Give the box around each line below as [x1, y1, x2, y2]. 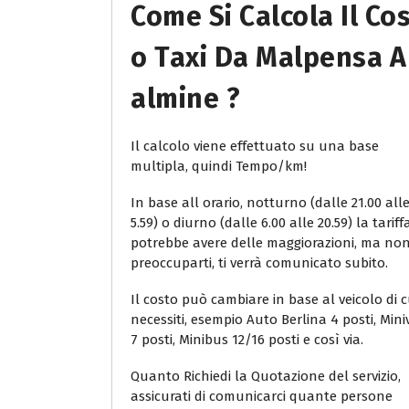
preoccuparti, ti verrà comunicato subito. [131, 254, 388, 271]
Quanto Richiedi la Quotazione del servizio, [131, 367, 401, 384]
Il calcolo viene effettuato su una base [131, 137, 379, 154]
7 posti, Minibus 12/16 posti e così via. [131, 330, 363, 348]
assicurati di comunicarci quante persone [131, 387, 393, 404]
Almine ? [131, 81, 240, 115]
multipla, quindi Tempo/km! [131, 157, 307, 174]
